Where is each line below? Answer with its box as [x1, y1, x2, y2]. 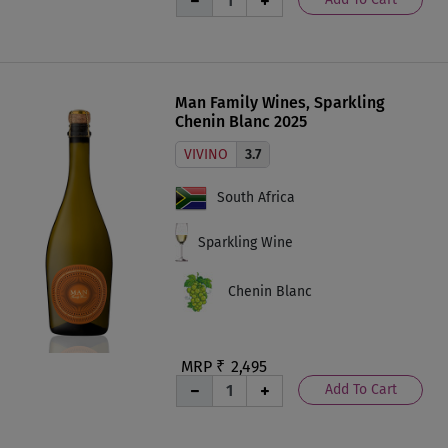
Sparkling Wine [198, 233, 293, 251]
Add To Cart [324, 380, 397, 398]
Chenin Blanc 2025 [175, 111, 307, 131]
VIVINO [184, 145, 228, 163]
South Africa [217, 189, 295, 207]
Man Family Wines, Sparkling [175, 92, 385, 112]
